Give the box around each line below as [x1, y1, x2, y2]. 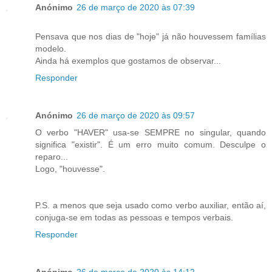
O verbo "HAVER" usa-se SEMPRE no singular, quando [35, 127, 266, 137]
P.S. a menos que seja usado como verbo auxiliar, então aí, [35, 200, 266, 210]
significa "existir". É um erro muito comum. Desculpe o [35, 139, 266, 149]
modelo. [35, 43, 66, 53]
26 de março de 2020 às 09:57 [76, 110, 195, 120]
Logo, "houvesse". [35, 163, 105, 174]
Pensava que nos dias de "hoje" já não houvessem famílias [35, 31, 266, 41]
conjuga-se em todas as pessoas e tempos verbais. [35, 212, 238, 222]
